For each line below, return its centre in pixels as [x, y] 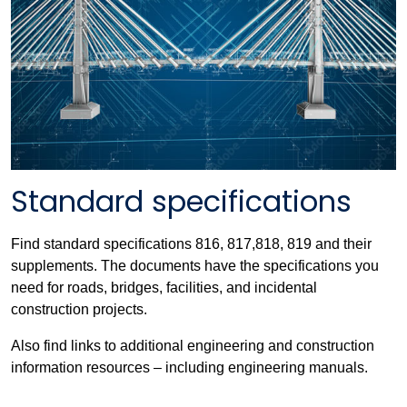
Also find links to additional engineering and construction [193, 345]
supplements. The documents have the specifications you [195, 265]
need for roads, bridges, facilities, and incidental [164, 287]
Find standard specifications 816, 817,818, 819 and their [191, 243]
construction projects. [79, 309]
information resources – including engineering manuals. [189, 367]
